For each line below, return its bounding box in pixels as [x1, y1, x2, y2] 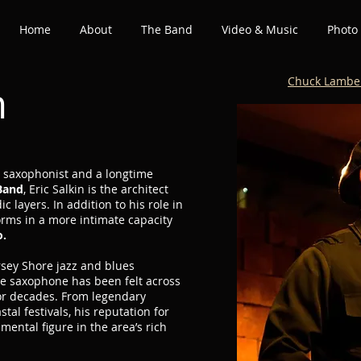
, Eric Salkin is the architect [23, 181, 168, 197]
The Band [141, 22, 193, 37]
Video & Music [222, 22, 298, 37]
